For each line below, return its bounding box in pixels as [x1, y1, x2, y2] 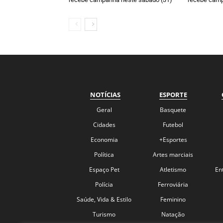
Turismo [93, 210, 116, 219]
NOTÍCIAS [90, 90, 121, 99]
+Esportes [159, 135, 187, 144]
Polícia [95, 180, 113, 189]
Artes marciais [153, 150, 194, 159]
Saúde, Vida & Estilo [77, 195, 132, 204]
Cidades [93, 120, 115, 129]
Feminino [160, 195, 186, 204]
